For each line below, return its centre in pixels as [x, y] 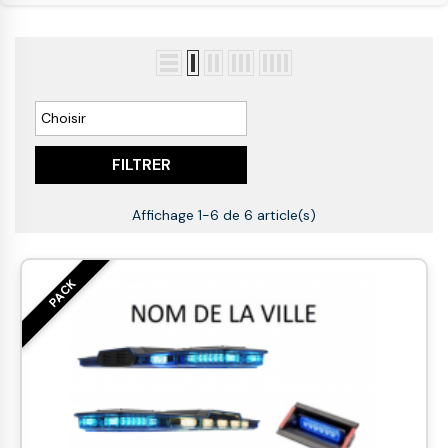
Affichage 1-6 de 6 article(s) [224, 215]
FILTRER [141, 164]
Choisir [63, 118]
